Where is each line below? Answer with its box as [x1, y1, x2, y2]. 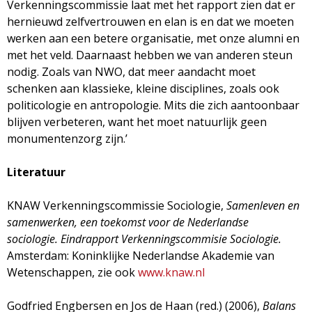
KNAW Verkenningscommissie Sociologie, [7, 197, 226, 213]
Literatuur [7, 164, 65, 180]
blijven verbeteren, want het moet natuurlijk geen [7, 114, 267, 130]
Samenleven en [226, 197, 299, 213]
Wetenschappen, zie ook [7, 264, 138, 280]
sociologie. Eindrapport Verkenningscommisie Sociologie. [7, 231, 281, 247]
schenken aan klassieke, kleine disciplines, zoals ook [7, 80, 279, 96]
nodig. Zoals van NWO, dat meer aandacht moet [7, 63, 256, 79]
